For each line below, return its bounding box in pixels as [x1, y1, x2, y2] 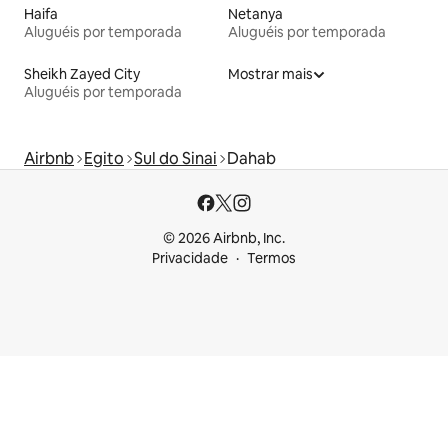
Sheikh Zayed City [24, 64, 140, 83]
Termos [247, 249, 296, 267]
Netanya [228, 4, 283, 23]
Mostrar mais [228, 64, 313, 83]
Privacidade [152, 249, 228, 267]
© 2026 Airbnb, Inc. [163, 229, 285, 247]
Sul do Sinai [134, 147, 217, 169]
